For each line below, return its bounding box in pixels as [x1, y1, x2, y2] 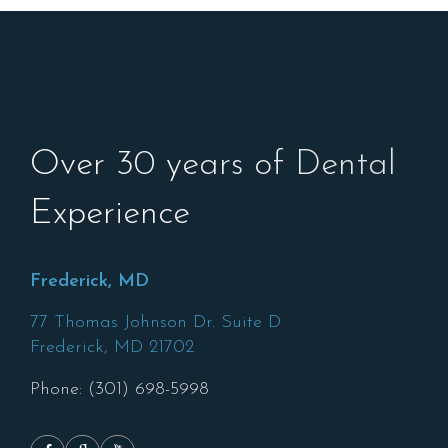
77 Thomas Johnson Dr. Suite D [30, 312, 281, 332]
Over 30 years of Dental [30, 147, 396, 183]
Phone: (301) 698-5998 [30, 379, 209, 399]
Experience [30, 196, 190, 232]
